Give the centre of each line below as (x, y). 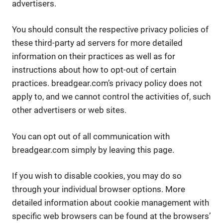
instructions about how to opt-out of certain (94, 70)
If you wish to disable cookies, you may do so (97, 176)
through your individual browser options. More (99, 189)
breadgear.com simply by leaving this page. (93, 150)
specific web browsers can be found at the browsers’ (111, 216)
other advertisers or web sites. (69, 110)
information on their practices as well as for (94, 56)
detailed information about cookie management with (111, 203)
